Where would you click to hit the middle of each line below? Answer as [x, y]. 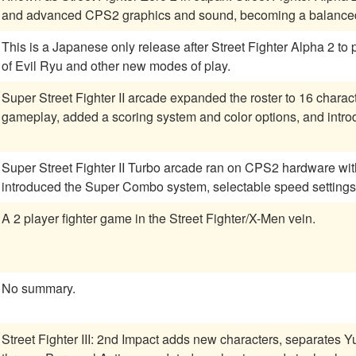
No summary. [39, 288]
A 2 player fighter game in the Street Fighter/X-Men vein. [159, 219]
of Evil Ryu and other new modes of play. [116, 66]
